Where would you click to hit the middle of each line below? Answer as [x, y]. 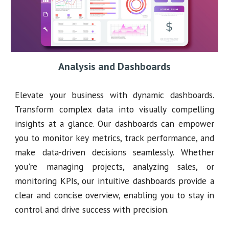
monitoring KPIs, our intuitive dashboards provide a [114, 180]
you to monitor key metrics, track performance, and [114, 138]
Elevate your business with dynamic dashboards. [114, 95]
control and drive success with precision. [93, 209]
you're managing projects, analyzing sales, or [114, 166]
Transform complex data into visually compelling [114, 109]
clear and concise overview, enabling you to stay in [114, 195]
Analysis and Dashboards [114, 66]
